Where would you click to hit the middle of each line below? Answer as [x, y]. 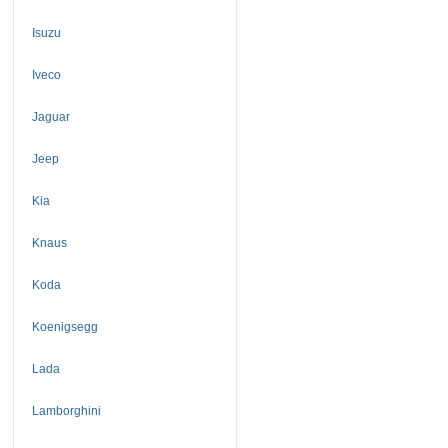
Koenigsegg [64, 326]
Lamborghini [66, 410]
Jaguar [50, 116]
